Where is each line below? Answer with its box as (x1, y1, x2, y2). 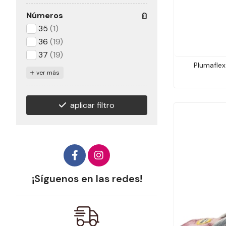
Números (26, 10, 63, 21)
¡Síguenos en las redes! (31, 172, 142, 186)
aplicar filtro (70, 100, 115, 111)
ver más (36, 69, 60, 77)
